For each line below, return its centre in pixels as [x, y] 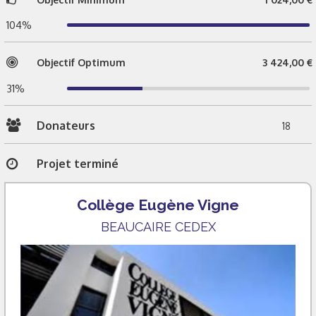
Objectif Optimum [81, 63]
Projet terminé [78, 164]
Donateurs [66, 125]
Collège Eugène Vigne [158, 205]
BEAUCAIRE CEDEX [158, 226]
